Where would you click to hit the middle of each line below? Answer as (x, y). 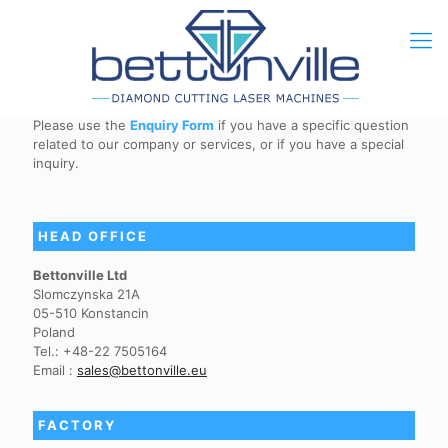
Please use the (81, 125)
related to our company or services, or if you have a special (218, 144)
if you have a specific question (311, 125)
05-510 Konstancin (91, 313)
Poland (54, 332)
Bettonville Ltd (80, 275)
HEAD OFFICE (93, 236)
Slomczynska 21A (86, 294)
